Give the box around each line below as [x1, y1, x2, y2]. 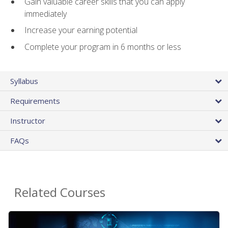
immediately [24, 8, 67, 19]
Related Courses [14, 184, 105, 201]
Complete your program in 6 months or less [24, 41, 181, 52]
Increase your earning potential [24, 24, 137, 36]
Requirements [10, 96, 60, 106]
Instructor [10, 116, 45, 126]
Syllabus [10, 76, 38, 87]
